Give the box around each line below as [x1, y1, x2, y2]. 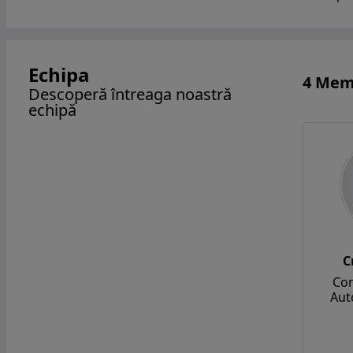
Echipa [28, 61, 90, 87]
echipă [28, 98, 76, 121]
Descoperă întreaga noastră [28, 83, 232, 105]
